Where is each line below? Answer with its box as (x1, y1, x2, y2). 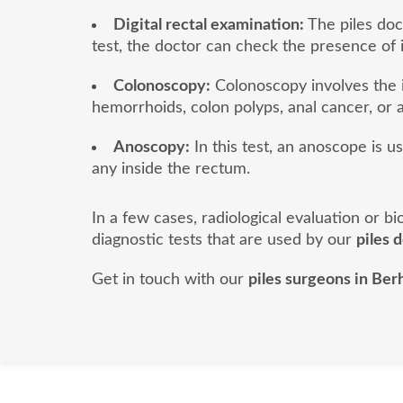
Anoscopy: (113, 139, 190, 156)
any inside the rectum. (92, 160, 250, 177)
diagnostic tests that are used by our (92, 232, 356, 249)
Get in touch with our (92, 272, 248, 289)
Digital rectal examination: (113, 16, 304, 33)
